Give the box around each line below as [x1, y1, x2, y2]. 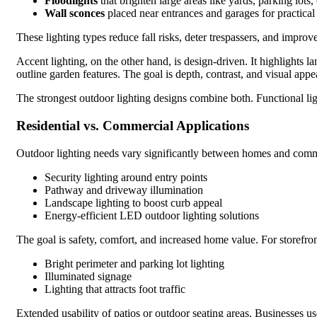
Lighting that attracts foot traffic [45, 282, 185, 295]
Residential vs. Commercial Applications [16, 117, 249, 133]
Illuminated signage [45, 270, 132, 282]
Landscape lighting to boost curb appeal [45, 196, 222, 209]
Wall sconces [45, 7, 105, 20]
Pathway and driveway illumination [45, 183, 203, 196]
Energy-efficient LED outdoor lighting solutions [45, 209, 259, 221]
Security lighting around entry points [45, 171, 207, 183]
